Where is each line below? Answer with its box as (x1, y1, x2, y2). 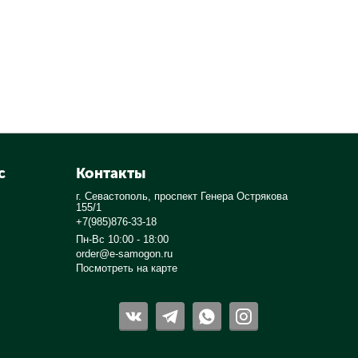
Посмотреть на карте (76, 262, 178, 275)
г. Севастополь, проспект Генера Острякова (76, 190, 288, 203)
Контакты (76, 165, 146, 183)
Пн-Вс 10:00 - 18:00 (76, 233, 169, 246)
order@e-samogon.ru (76, 248, 173, 261)
